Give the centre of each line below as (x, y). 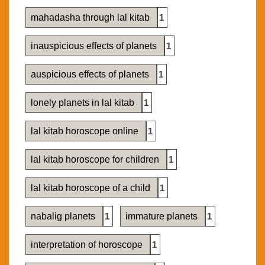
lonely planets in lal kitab (84, 103)
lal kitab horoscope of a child (92, 188)
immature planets (163, 216)
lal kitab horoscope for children (96, 160)
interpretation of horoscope (88, 245)
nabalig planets (64, 216)
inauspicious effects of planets (95, 46)
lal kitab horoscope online (86, 131)
